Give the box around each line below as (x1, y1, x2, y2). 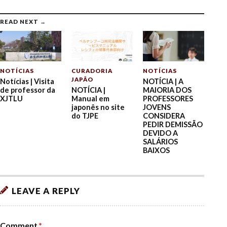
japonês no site (71, 103, 125, 112)
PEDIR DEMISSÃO (143, 120, 203, 129)
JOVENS (143, 103, 171, 112)
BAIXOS (143, 146, 170, 155)
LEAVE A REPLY (12, 185, 80, 197)
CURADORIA (71, 67, 113, 74)
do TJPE (71, 111, 99, 121)
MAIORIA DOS (143, 86, 192, 95)
